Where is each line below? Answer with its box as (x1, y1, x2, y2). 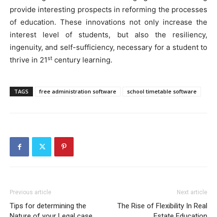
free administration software (39, 88, 116, 95)
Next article (177, 189, 207, 196)
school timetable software (127, 88, 197, 95)
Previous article (10, 189, 51, 196)
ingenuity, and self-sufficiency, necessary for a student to (10, 43, 207, 52)
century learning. (52, 55, 112, 65)
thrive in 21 (10, 55, 47, 65)
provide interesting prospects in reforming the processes (10, 5, 207, 15)
